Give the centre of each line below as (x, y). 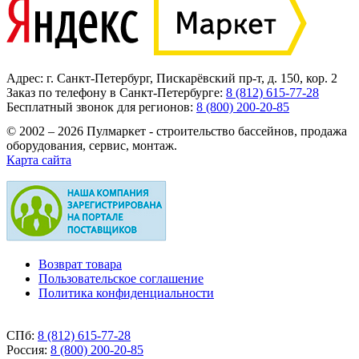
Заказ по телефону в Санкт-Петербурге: (116, 92)
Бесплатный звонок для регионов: (101, 107)
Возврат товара (80, 264)
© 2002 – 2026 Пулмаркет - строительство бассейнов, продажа (177, 131)
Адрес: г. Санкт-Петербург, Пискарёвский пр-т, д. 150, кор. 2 (172, 78)
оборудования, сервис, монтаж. (92, 145)
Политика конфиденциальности (126, 292)
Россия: (27, 349)
